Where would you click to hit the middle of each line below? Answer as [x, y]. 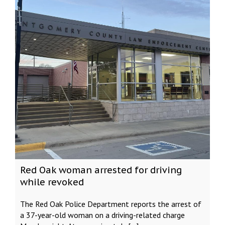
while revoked [52, 182]
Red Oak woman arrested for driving [101, 170]
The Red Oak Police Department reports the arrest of [111, 204]
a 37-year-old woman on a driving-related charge [102, 215]
